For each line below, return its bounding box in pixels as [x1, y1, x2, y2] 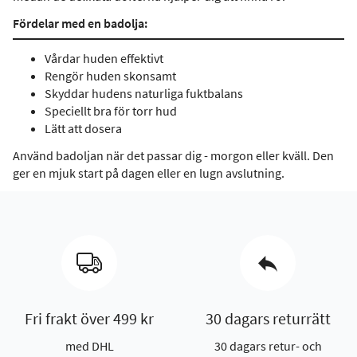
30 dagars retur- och [214, 338, 322, 354]
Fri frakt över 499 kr [25, 308, 154, 328]
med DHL [65, 338, 114, 354]
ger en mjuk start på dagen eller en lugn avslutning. [13, 165, 284, 181]
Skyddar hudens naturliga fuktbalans [45, 85, 243, 101]
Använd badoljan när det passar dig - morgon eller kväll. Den [13, 147, 334, 163]
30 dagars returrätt [205, 308, 331, 328]
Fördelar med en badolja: [13, 15, 147, 31]
